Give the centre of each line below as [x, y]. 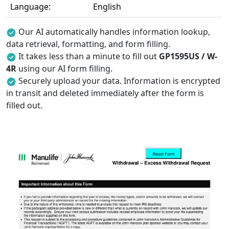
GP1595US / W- [188, 56]
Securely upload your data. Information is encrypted [119, 81]
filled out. [24, 105]
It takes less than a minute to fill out [89, 56]
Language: [30, 7]
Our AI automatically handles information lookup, [114, 32]
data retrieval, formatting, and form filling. [88, 44]
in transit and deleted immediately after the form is [105, 93]
